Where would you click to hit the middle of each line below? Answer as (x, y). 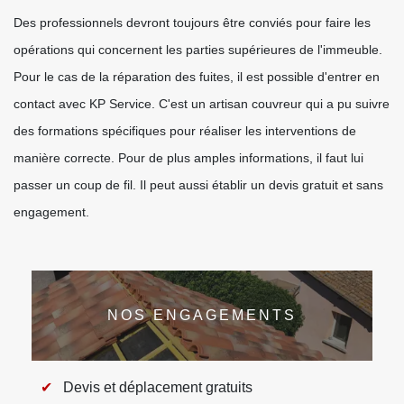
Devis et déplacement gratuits (158, 387)
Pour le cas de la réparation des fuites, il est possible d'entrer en (197, 77)
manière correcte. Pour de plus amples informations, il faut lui (188, 158)
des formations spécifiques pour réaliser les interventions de (185, 131)
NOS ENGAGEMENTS (202, 315)
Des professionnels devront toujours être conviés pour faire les (192, 23)
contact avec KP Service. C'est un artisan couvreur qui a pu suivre (202, 104)
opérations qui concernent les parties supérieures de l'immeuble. (198, 50)
